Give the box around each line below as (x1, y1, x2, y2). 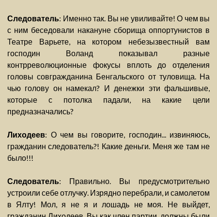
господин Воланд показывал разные (7, 48, 210, 58)
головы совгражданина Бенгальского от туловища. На (7, 72, 210, 81)
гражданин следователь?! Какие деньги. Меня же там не (7, 141, 210, 151)
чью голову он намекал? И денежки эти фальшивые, (7, 83, 210, 93)
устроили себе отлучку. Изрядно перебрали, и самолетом (7, 188, 210, 198)
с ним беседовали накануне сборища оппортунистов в (7, 25, 210, 35)
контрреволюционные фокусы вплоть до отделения (7, 60, 210, 70)
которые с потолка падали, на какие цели (7, 95, 210, 105)
